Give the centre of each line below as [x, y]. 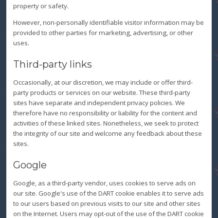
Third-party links [52, 64]
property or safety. [41, 6]
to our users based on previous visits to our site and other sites [107, 204]
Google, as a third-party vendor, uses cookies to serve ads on [104, 183]
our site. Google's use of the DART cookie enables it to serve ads [108, 193]
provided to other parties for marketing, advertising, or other [103, 32]
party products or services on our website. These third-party [101, 92]
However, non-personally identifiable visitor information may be [108, 22]
